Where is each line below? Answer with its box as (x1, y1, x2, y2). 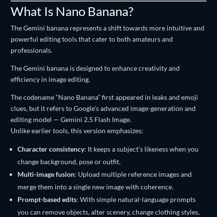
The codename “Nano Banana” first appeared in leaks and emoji (11, 93, 199, 101)
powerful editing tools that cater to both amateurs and (11, 35, 173, 43)
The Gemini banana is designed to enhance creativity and (11, 64, 180, 72)
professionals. (11, 46, 53, 54)
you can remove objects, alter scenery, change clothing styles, (17, 208, 200, 216)
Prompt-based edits (17, 195, 77, 203)
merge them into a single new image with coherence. (17, 183, 174, 191)
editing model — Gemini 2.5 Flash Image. (11, 115, 132, 124)
